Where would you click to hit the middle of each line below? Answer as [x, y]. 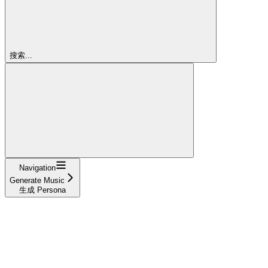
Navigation [37, 167]
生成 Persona [42, 190]
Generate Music [37, 180]
